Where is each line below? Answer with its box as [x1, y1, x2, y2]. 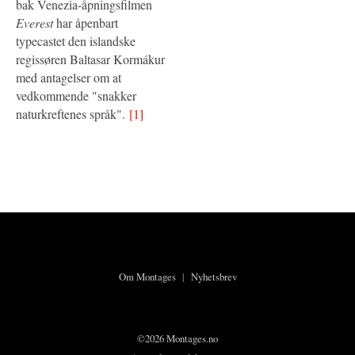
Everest [16, 13, 53, 31]
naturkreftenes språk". [16, 105, 129, 122]
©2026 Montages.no [137, 330, 218, 345]
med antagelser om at [16, 68, 121, 86]
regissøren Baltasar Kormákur [16, 50, 165, 67]
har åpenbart [53, 13, 118, 31]
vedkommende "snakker [16, 86, 136, 104]
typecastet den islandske [16, 32, 136, 49]
